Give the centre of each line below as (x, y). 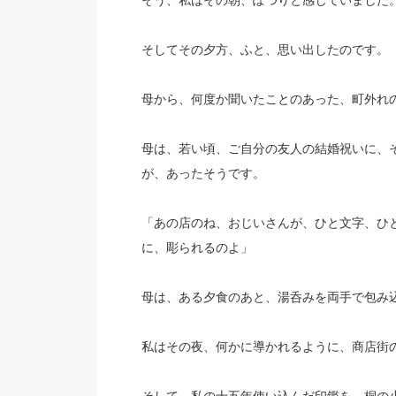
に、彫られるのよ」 (197, 247)
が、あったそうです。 (203, 173)
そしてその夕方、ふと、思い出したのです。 (265, 49)
